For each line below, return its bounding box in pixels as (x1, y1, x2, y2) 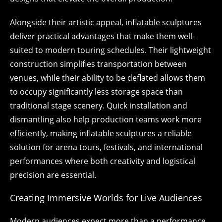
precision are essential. (10, 169, 96, 180)
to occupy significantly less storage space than (10, 86, 183, 97)
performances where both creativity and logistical (10, 156, 195, 166)
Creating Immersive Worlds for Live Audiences (10, 192, 202, 204)
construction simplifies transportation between (10, 58, 187, 69)
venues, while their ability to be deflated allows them (10, 72, 205, 83)
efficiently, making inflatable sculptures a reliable (10, 128, 192, 139)
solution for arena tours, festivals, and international (10, 142, 203, 153)
